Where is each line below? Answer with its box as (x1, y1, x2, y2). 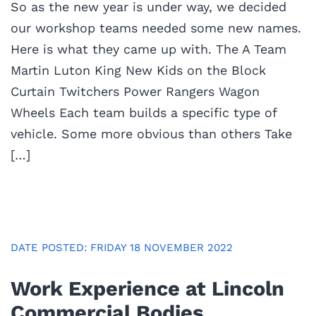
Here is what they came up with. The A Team (11, 41, 286, 56)
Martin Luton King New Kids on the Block (11, 62, 266, 78)
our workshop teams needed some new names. (11, 20, 301, 35)
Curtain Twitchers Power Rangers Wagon (11, 83, 260, 99)
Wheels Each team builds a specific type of (11, 104, 276, 120)
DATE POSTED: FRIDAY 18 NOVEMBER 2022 (11, 241, 233, 254)
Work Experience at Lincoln (11, 276, 284, 300)
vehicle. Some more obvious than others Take (11, 126, 292, 141)
